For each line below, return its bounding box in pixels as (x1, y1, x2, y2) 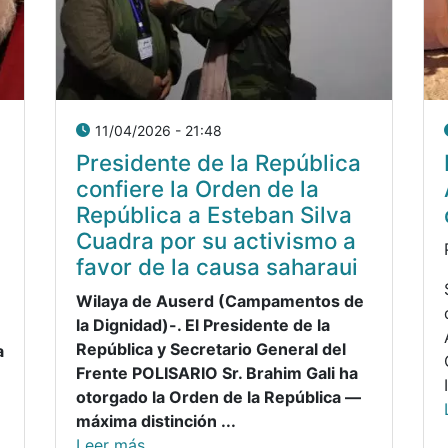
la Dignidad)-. (76, 314, 181, 335)
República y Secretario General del (76, 338, 346, 359)
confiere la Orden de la (76, 174, 319, 202)
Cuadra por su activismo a (76, 226, 356, 254)
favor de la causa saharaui (76, 252, 358, 280)
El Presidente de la (181, 314, 330, 335)
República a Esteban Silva (76, 200, 352, 228)
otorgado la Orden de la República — (76, 386, 361, 407)
